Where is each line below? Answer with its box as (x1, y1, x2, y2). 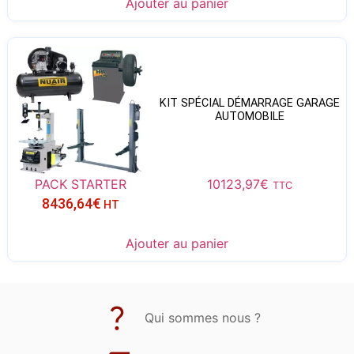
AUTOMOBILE (214, 110, 284, 124)
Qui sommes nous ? (145, 309, 261, 326)
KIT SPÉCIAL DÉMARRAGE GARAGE (159, 96, 340, 111)
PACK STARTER (34, 175, 126, 192)
